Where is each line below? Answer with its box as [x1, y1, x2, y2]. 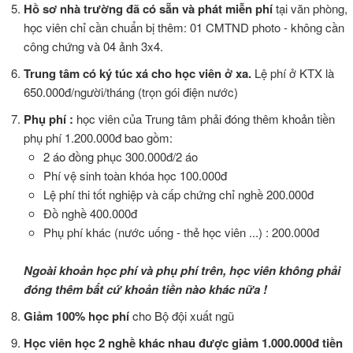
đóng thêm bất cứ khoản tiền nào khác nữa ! [24, 281, 267, 299]
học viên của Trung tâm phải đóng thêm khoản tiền [76, 110, 335, 128]
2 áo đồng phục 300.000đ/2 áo [43, 148, 198, 165]
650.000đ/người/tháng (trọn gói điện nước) [24, 84, 238, 101]
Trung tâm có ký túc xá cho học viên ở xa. [24, 65, 255, 83]
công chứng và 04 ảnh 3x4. [24, 38, 163, 55]
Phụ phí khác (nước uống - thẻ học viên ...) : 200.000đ [43, 224, 319, 241]
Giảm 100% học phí [24, 307, 132, 325]
